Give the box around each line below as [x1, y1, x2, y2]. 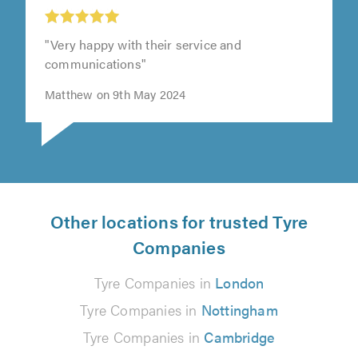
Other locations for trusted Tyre [50, 208, 308, 233]
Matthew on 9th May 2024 [45, 85, 186, 102]
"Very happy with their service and [45, 34, 241, 54]
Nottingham [201, 299, 278, 320]
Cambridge [204, 326, 276, 347]
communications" [45, 54, 146, 73]
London [215, 272, 265, 292]
